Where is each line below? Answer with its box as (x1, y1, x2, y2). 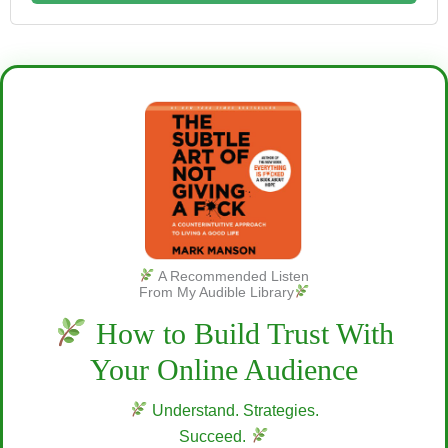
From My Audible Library (138, 283, 294, 300)
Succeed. (179, 427, 251, 445)
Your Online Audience (90, 352, 358, 386)
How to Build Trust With (88, 316, 395, 350)
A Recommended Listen (154, 267, 309, 284)
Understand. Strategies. (147, 401, 319, 419)
